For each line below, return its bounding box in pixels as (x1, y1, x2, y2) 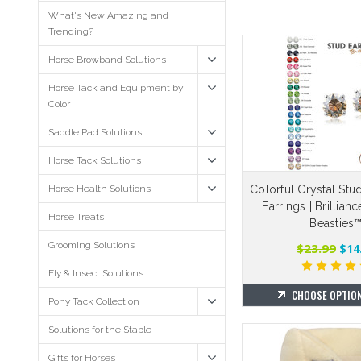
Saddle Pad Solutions (48, 127, 142, 138)
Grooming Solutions (48, 239, 135, 251)
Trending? (48, 26, 93, 37)
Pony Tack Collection (48, 296, 139, 307)
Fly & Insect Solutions (48, 268, 143, 279)
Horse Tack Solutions (48, 155, 141, 166)
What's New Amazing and (48, 10, 168, 21)
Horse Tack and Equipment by (48, 82, 183, 93)
